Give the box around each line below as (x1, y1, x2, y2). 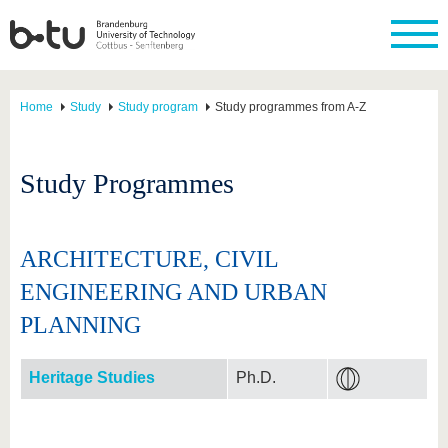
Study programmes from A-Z (215, 100, 366, 114)
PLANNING (20, 312, 141, 338)
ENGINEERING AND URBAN (20, 279, 327, 305)
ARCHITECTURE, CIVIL (20, 246, 278, 272)
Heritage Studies (29, 369, 155, 386)
